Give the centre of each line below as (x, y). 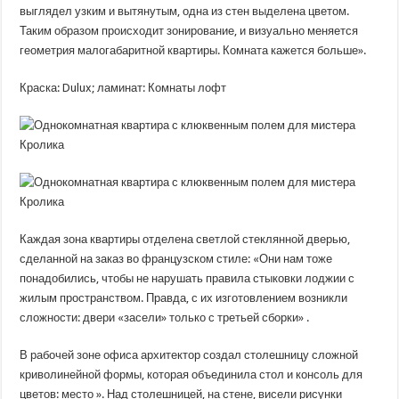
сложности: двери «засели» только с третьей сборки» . (165, 318)
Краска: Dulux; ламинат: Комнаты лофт (123, 88)
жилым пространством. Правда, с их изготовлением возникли (184, 298)
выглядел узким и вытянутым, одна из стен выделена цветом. (185, 11)
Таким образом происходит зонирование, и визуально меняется (189, 31)
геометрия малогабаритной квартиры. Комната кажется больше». (193, 50)
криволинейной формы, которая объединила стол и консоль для (191, 375)
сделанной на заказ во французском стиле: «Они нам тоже (176, 259)
